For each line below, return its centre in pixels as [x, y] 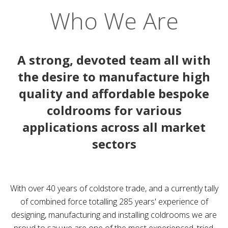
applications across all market [114, 127]
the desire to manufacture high [114, 77]
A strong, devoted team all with [114, 60]
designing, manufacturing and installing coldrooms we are [114, 215]
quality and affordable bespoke [114, 93]
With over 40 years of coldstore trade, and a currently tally [114, 188]
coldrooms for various [114, 110]
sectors [114, 144]
